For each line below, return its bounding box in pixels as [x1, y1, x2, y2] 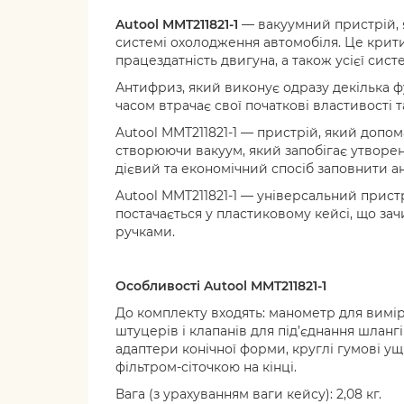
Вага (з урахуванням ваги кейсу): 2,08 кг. [115, 386, 381, 402]
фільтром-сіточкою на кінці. [115, 359, 297, 375]
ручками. [115, 224, 175, 240]
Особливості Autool [115, 278, 247, 294]
